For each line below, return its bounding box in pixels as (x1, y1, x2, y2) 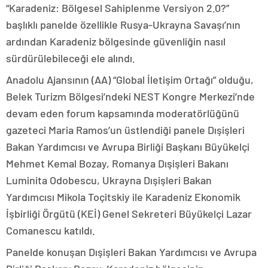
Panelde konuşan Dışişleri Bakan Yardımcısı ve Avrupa (6, 245, 257, 258)
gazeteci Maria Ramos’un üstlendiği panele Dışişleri (6, 123, 245, 136)
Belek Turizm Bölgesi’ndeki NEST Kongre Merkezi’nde (6, 89, 255, 103)
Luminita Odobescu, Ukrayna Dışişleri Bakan (6, 173, 212, 187)
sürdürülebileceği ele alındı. (6, 51, 135, 65)
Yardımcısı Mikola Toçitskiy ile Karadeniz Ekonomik (6, 190, 240, 203)
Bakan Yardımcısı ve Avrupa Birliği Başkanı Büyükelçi (6, 139, 249, 153)
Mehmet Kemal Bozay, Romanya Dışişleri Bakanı (6, 156, 229, 170)
